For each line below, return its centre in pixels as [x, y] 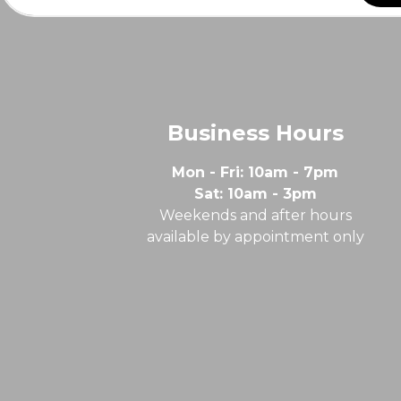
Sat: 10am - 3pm [255, 194]
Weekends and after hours [255, 216]
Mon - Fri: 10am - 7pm [255, 173]
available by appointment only [255, 237]
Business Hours [255, 133]
